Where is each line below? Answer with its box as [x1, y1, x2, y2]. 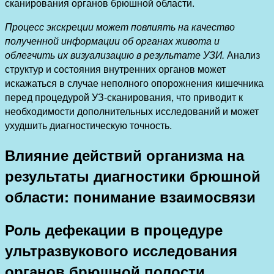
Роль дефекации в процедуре [5, 218, 223, 240]
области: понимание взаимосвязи [5, 185, 256, 207]
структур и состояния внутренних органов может [5, 61, 226, 76]
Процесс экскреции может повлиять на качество [5, 19, 235, 34]
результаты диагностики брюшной [5, 165, 261, 186]
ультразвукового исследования [5, 239, 237, 261]
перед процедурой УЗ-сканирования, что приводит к [5, 89, 243, 104]
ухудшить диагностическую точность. [5, 117, 172, 132]
